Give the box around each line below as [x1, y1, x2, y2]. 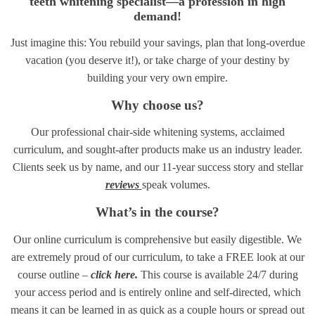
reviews [105, 179, 139, 191]
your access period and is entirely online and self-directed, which [14, 285, 301, 298]
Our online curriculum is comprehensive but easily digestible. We [13, 233, 302, 245]
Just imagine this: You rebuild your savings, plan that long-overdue [10, 36, 305, 49]
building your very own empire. [87, 71, 228, 84]
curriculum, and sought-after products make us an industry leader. [13, 143, 302, 156]
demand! [134, 8, 181, 23]
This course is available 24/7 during [140, 268, 298, 281]
